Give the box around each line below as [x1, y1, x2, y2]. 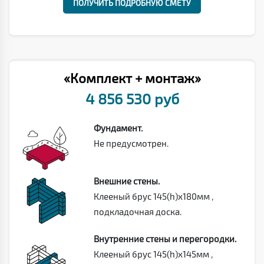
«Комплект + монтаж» [63, 70, 201, 86]
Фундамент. [93, 122, 143, 133]
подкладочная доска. [93, 206, 181, 217]
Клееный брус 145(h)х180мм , [93, 190, 213, 202]
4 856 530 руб [85, 89, 179, 107]
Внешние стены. [93, 175, 160, 186]
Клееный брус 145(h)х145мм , [93, 248, 213, 259]
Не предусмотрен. [93, 137, 169, 148]
